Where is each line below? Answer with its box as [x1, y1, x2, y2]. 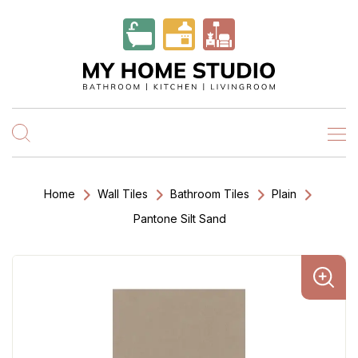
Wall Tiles [97, 187, 148, 201]
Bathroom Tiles [170, 187, 249, 201]
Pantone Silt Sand [133, 212, 226, 225]
